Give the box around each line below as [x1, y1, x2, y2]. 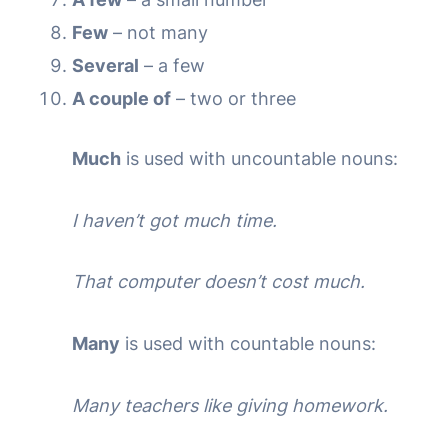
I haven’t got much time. [72, 209, 277, 231]
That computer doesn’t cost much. [72, 271, 365, 293]
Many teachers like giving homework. [72, 394, 388, 416]
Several [72, 54, 139, 76]
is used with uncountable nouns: [121, 147, 398, 169]
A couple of [72, 87, 171, 109]
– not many [108, 21, 208, 43]
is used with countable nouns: [120, 333, 376, 355]
